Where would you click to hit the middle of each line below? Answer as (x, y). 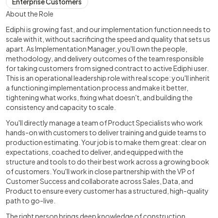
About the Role (30, 14)
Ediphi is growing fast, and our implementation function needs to (108, 29)
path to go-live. (31, 200)
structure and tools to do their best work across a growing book (108, 162)
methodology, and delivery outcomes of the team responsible (105, 58)
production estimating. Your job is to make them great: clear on (106, 142)
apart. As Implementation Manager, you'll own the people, (97, 49)
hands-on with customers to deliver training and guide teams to (106, 132)
